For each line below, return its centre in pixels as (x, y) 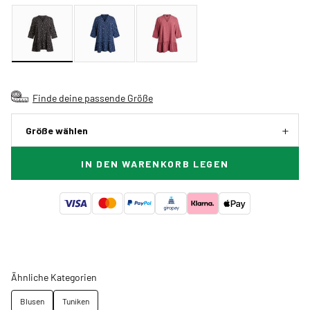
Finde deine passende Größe (93, 98)
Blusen (32, 301)
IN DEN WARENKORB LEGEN (155, 164)
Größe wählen (57, 131)
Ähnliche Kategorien (54, 277)
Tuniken (76, 301)
